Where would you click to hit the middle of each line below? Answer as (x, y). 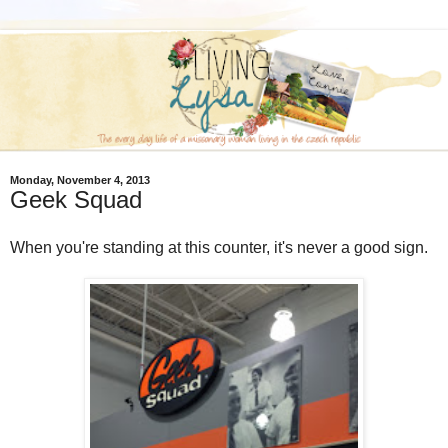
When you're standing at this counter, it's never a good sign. (219, 248)
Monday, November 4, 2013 (80, 180)
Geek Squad (76, 200)
